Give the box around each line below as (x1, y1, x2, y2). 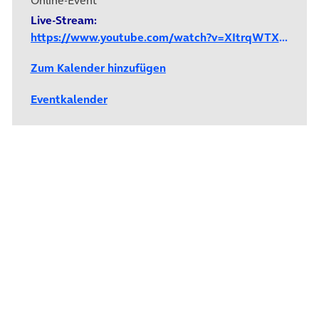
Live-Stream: (30, 12, 97, 28)
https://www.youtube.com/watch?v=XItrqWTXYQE (278, 29, 288, 46)
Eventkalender (30, 90, 108, 107)
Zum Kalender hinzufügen (30, 60, 166, 76)
